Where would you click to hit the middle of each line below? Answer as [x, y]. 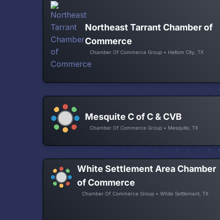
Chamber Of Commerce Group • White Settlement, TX [145, 194]
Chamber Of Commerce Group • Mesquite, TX [144, 128]
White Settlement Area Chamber [147, 169]
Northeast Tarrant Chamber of [149, 27]
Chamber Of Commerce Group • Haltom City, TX [147, 52]
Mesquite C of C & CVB [133, 117]
